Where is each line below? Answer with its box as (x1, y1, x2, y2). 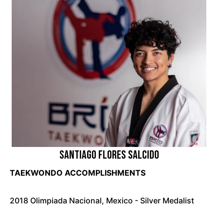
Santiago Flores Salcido (59, 148, 159, 162)
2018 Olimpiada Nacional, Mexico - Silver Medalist (10, 196, 194, 205)
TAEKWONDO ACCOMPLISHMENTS (10, 168, 145, 178)
